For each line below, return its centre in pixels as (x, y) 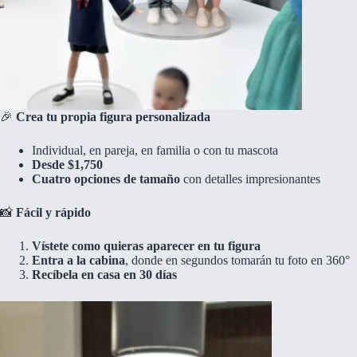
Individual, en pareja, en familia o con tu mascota (155, 151)
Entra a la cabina (78, 261)
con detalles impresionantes (250, 179)
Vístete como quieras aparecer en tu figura (146, 246)
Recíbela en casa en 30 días (104, 275)
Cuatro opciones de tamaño (106, 179)
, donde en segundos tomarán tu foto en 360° (237, 261)
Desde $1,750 (67, 165)
